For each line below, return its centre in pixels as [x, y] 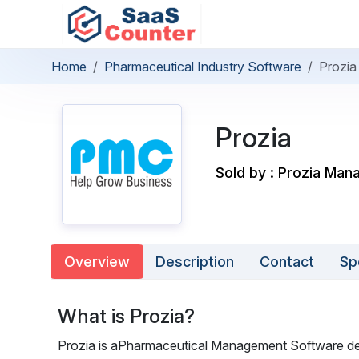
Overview [97, 262]
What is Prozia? [126, 316]
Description [195, 262]
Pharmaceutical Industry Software [203, 67]
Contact [287, 262]
